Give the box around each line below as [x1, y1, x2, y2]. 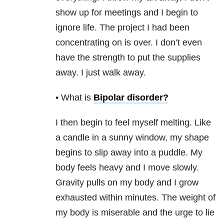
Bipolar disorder [93, 92, 163, 103]
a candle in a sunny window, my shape [55, 132, 209, 143]
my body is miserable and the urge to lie [55, 207, 214, 218]
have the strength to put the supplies [55, 52, 200, 63]
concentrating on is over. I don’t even [55, 37, 202, 48]
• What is [55, 92, 93, 103]
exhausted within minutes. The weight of [55, 192, 215, 203]
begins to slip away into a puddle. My [55, 147, 202, 158]
